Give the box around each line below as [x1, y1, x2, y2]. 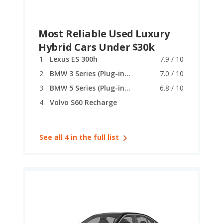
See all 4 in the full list [39, 132, 119, 142]
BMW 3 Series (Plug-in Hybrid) [124, 69, 130, 78]
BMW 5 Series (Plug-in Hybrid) [124, 83, 130, 93]
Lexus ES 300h [50, 54, 98, 64]
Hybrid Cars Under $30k [38, 40, 155, 54]
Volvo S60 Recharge [50, 98, 117, 107]
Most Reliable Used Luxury [38, 27, 170, 40]
